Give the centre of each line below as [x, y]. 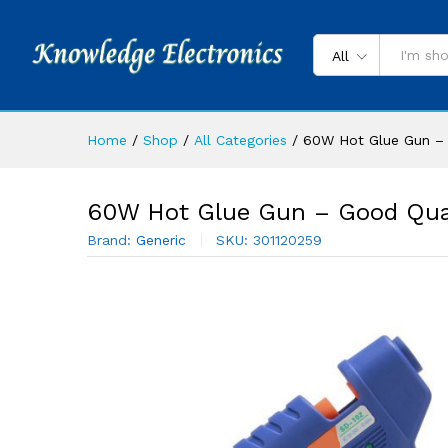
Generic [161, 240]
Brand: [111, 240]
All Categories [240, 140]
